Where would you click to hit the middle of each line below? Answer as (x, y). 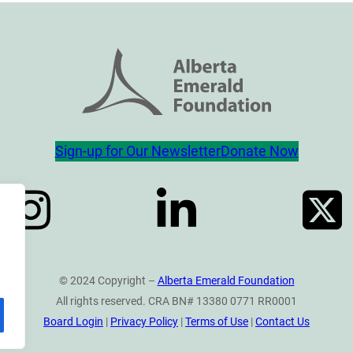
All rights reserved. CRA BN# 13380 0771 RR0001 (176, 301)
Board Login (73, 321)
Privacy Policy (144, 321)
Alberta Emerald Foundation (226, 280)
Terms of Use (217, 321)
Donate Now (259, 152)
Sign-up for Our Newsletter (137, 152)
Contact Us (282, 321)
